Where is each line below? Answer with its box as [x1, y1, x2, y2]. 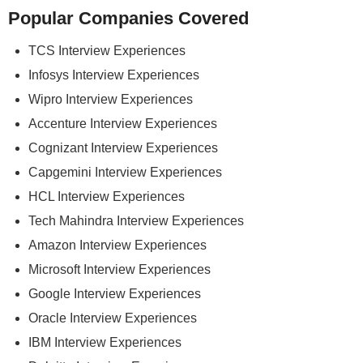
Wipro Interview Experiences [28, 92, 193, 106]
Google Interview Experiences [28, 287, 201, 301]
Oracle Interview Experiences [28, 311, 197, 325]
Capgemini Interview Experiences [28, 165, 222, 179]
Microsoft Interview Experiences [28, 263, 211, 276]
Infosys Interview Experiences [28, 68, 199, 82]
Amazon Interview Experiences [28, 238, 207, 252]
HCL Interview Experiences [28, 190, 185, 203]
